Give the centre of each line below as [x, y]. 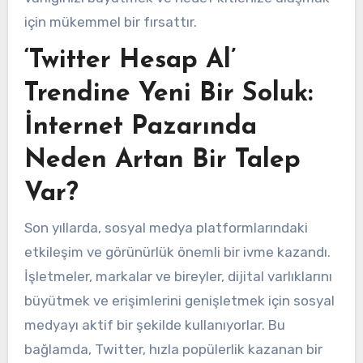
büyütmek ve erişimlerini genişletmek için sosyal [179, 301]
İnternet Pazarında [140, 127]
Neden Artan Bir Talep [162, 160]
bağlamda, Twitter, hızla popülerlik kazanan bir [173, 350]
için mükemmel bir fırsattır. [110, 21]
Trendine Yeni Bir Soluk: [168, 94]
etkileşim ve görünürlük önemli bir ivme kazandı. [177, 252]
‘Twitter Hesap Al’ [130, 60]
